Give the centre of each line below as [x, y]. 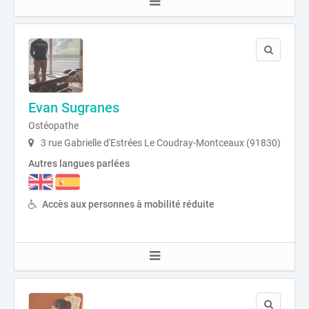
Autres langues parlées [79, 163]
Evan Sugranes [74, 107]
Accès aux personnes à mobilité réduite [128, 204]
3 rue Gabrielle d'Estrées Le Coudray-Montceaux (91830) [160, 142]
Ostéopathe [53, 125]
